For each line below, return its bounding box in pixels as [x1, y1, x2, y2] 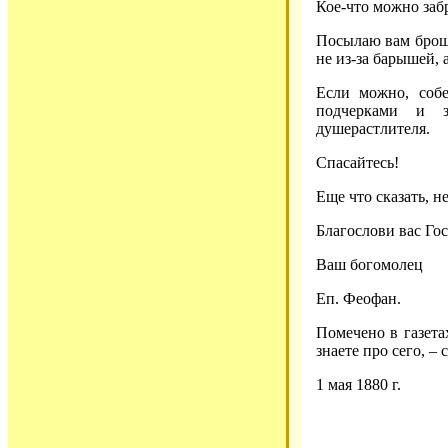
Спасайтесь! [316, 154, 399, 172]
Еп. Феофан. [316, 290, 401, 308]
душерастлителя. [316, 120, 430, 138]
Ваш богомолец [316, 256, 423, 274]
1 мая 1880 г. [316, 376, 401, 394]
